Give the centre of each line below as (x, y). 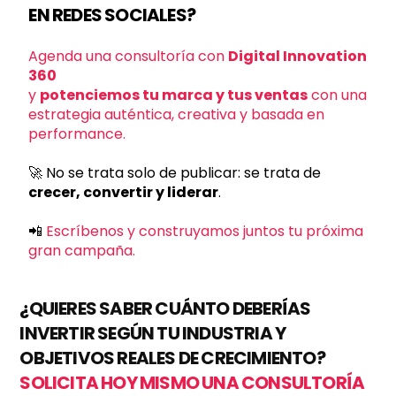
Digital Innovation (298, 56)
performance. (77, 134)
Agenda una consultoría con (129, 56)
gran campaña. (82, 251)
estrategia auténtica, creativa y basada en (177, 114)
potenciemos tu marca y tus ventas (174, 95)
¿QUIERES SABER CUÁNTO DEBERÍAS (165, 308)
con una (338, 95)
